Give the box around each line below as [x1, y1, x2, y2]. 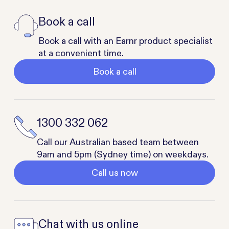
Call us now [91, 168, 138, 177]
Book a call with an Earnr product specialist [38, 36, 213, 45]
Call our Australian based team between [37, 137, 199, 147]
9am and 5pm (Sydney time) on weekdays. [37, 149, 209, 159]
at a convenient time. [38, 48, 124, 58]
